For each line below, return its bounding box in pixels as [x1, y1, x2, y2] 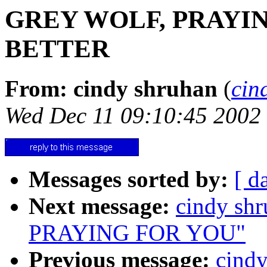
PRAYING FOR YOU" [29, 219, 246, 246]
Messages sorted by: [29, 166, 228, 192]
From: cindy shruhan [5, 75, 218, 101]
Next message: [29, 193, 170, 219]
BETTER [5, 35, 110, 63]
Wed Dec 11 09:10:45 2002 [5, 102, 261, 128]
